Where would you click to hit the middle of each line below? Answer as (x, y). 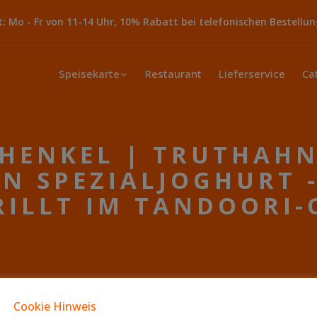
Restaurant (173, 74)
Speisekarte (89, 74)
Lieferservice (252, 74)
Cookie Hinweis (55, 306)
